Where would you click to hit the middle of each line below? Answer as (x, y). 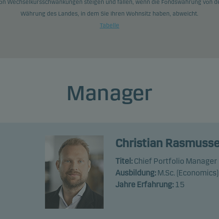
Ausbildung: (135, 173)
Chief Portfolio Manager (175, 161)
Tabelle (109, 25)
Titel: (124, 161)
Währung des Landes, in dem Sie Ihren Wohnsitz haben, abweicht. (109, 14)
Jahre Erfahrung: (144, 185)
